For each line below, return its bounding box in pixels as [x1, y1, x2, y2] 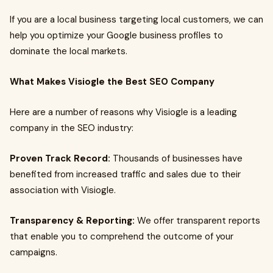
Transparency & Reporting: [10, 214, 137, 227]
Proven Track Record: [10, 152, 113, 165]
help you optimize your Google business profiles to [10, 29, 223, 41]
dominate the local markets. [10, 45, 127, 57]
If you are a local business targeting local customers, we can [10, 13, 263, 26]
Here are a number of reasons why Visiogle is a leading [10, 106, 237, 118]
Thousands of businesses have [113, 152, 243, 165]
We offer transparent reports [137, 214, 260, 227]
